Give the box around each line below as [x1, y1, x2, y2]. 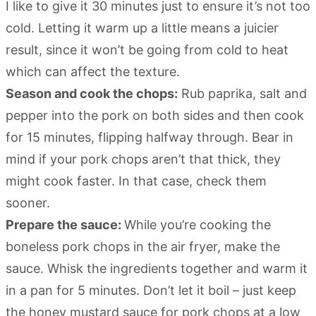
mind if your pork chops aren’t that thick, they [6, 151, 281, 166]
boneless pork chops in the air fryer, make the [6, 238, 280, 254]
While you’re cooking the [124, 217, 271, 232]
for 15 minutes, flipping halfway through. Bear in [6, 129, 293, 145]
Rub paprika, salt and [178, 85, 307, 101]
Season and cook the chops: [6, 85, 178, 101]
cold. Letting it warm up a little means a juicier [6, 20, 279, 35]
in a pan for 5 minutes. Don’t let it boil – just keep [6, 282, 296, 298]
